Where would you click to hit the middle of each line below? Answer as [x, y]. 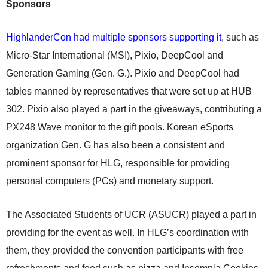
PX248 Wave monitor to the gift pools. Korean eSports [120, 127]
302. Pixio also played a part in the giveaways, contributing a [134, 109]
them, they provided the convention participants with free [125, 250]
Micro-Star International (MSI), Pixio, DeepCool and [115, 55]
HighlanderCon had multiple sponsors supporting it [114, 37]
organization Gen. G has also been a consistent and [115, 145]
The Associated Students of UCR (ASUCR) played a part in [131, 214]
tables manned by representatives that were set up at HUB [129, 91]
